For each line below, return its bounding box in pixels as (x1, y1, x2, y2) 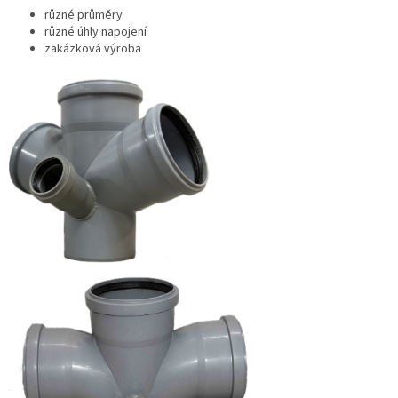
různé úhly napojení (44, 23, 147, 42)
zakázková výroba (44, 40, 141, 59)
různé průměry (44, 6, 123, 25)
